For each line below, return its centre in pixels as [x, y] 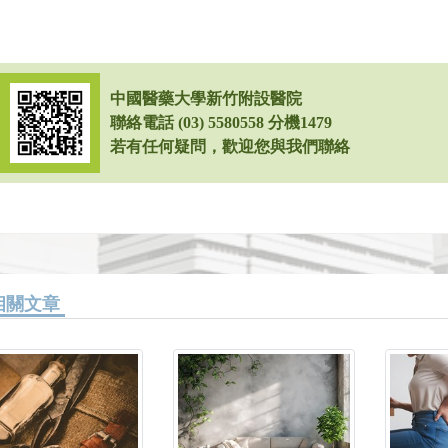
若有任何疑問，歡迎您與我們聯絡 [229, 146]
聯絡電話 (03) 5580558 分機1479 [220, 122]
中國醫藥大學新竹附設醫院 [205, 98]
